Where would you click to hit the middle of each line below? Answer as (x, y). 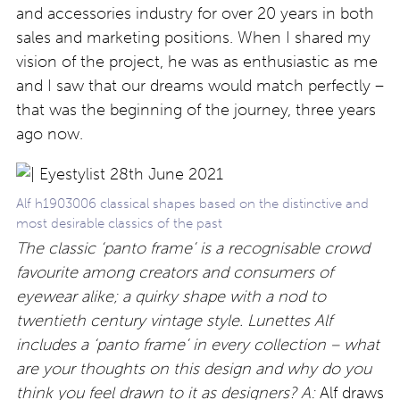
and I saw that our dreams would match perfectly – (200, 85)
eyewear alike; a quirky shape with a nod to (171, 296)
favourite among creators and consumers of (175, 272)
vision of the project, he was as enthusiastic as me (197, 61)
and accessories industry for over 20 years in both (195, 13)
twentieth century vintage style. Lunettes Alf (174, 320)
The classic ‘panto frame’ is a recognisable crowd (193, 248)
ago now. (50, 133)
